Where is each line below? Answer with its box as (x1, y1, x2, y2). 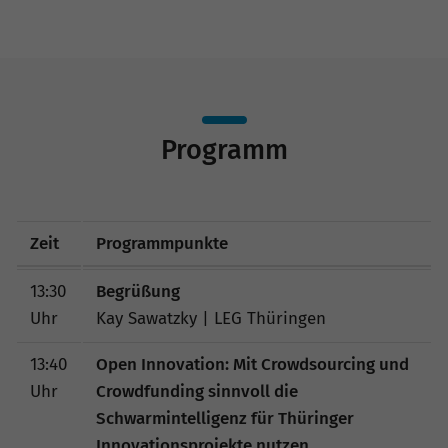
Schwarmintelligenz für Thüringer (95, 408, 354, 430)
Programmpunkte (95, 233, 228, 255)
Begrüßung (95, 281, 180, 303)
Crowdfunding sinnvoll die (95, 381, 298, 403)
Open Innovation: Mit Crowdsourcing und (95, 354, 409, 376)
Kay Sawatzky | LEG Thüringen (95, 308, 326, 330)
